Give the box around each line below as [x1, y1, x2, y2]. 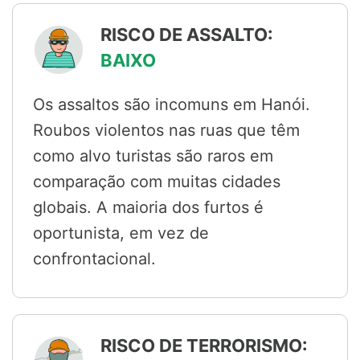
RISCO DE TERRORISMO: [100, 335, 308, 357]
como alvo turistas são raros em [33, 146, 273, 166]
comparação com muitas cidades [33, 172, 280, 192]
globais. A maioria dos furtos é [33, 198, 264, 218]
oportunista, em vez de [33, 223, 209, 243]
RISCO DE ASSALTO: [100, 24, 273, 46]
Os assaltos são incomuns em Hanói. [33, 95, 310, 115]
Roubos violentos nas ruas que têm [33, 121, 300, 141]
